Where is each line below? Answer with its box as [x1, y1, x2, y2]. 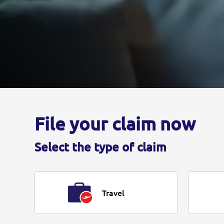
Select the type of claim [34, 140, 166, 154]
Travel [101, 188, 124, 197]
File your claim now [34, 113, 195, 134]
